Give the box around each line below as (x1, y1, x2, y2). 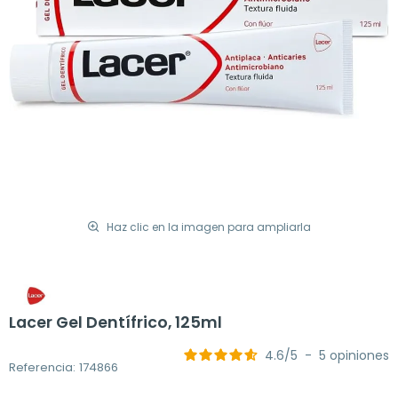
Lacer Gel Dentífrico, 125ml (9, 312, 222, 334)
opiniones (330, 346, 389, 365)
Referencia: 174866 (9, 358, 118, 376)
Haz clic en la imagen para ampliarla (107, 219, 311, 235)
